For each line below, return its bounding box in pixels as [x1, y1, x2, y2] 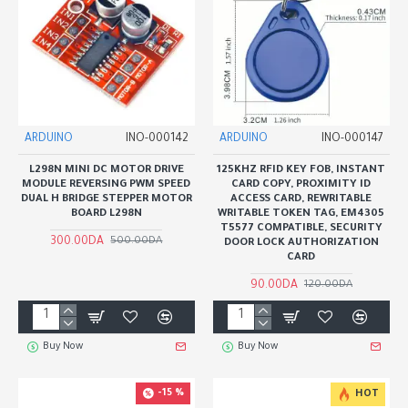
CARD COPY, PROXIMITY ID [231, 178, 372, 191]
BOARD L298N [70, 208, 142, 220]
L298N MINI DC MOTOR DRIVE [28, 164, 184, 177]
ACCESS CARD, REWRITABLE [230, 193, 372, 206]
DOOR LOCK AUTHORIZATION [223, 237, 379, 250]
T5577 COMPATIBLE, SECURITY [219, 222, 382, 235]
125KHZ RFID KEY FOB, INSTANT [217, 164, 386, 177]
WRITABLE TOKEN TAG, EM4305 [218, 208, 385, 220]
